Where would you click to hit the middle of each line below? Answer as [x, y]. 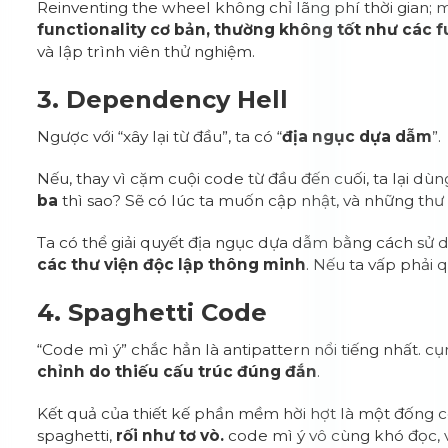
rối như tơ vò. [172, 435]
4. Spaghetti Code [152, 312]
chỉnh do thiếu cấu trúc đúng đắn [177, 371]
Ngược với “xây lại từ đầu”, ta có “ [160, 136]
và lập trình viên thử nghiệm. [146, 51]
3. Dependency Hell [163, 99]
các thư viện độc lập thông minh [172, 264]
